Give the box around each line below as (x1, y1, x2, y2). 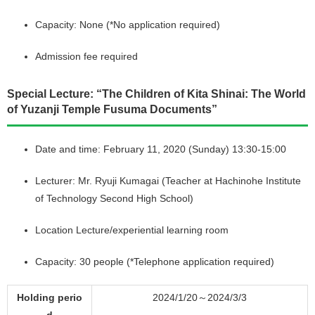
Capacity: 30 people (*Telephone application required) (35, 255, 274, 267)
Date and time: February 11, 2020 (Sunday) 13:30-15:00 (35, 143, 286, 155)
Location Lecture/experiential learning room (35, 224, 229, 236)
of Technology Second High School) (35, 192, 193, 204)
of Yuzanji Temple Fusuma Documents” (7, 103, 217, 115)
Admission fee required (35, 50, 138, 62)
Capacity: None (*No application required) (35, 18, 220, 30)
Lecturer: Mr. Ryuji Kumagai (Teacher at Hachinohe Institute (35, 174, 301, 186)
